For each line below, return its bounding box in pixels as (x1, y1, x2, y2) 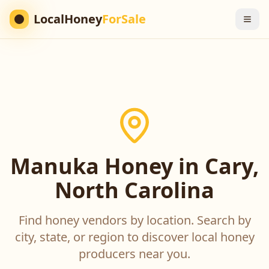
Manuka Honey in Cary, (10, 151, 259, 181)
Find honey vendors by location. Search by (18, 212, 251, 228)
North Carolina (55, 175, 214, 205)
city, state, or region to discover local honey (14, 229, 255, 245)
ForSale (102, 11, 146, 27)
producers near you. (79, 246, 190, 262)
